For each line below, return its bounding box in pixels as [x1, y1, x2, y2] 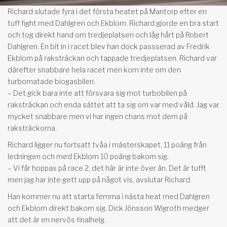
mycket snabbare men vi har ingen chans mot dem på [8, 111, 187, 121]
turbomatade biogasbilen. [8, 77, 95, 86]
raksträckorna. [8, 123, 57, 132]
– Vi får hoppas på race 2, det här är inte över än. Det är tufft [8, 163, 206, 172]
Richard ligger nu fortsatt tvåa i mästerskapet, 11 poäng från [8, 140, 207, 149]
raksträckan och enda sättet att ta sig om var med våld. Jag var [8, 100, 219, 109]
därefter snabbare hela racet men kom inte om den [8, 65, 181, 74]
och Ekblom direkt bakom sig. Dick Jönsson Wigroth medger [8, 203, 209, 212]
